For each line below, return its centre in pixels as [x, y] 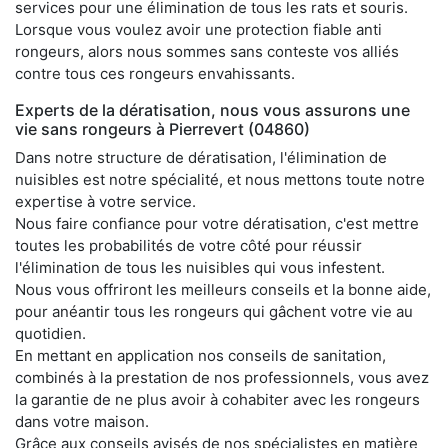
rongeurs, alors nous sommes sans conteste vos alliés [207, 51]
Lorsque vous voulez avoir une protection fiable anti [198, 29]
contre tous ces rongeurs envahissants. [155, 73]
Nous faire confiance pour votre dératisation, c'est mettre [217, 223]
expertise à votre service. [105, 201]
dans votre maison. [82, 421]
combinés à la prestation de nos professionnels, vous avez [222, 377]
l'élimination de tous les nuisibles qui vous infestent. [200, 267]
